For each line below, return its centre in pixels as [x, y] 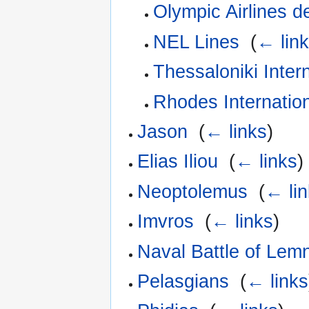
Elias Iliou [178, 162]
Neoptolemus [193, 191]
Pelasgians [183, 281]
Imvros [166, 222]
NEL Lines [196, 42]
